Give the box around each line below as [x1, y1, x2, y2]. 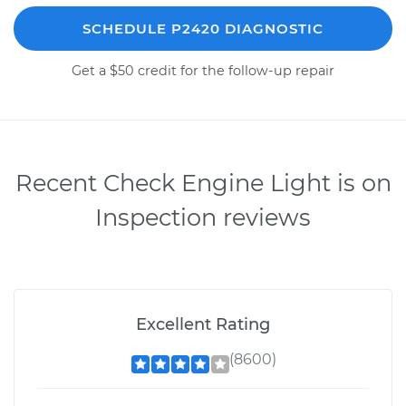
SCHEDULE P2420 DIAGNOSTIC [82, 19, 324, 37]
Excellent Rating [136, 314, 270, 334]
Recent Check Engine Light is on [14, 168, 391, 197]
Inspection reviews [95, 202, 311, 231]
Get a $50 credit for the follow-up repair [72, 62, 334, 79]
